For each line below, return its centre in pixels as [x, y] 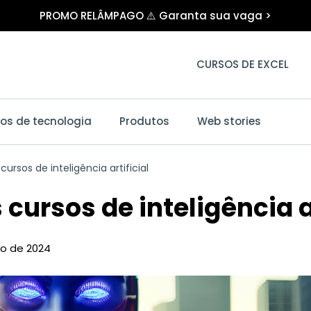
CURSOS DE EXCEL [243, 65]
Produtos [144, 121]
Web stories [229, 121]
